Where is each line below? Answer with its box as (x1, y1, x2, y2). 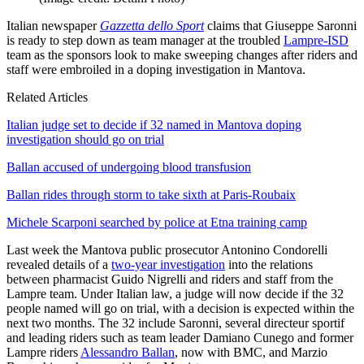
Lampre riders (6, 345, 80, 360)
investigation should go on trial (6, 132, 164, 147)
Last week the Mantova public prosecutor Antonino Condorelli (6, 243, 327, 258)
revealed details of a (6, 258, 111, 272)
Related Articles (6, 90, 88, 105)
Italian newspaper (6, 19, 100, 33)
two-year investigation (111, 258, 225, 272)
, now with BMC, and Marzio (175, 345, 327, 360)
